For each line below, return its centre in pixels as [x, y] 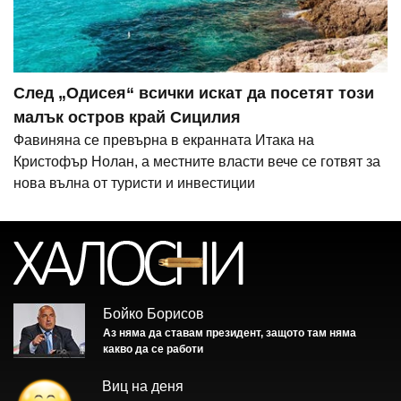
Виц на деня [143, 387]
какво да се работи [153, 350]
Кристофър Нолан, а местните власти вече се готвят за [197, 162]
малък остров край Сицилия [127, 118]
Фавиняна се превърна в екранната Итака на [164, 141]
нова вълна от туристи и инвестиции [134, 183]
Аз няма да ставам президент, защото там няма [230, 333]
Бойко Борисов [154, 314]
